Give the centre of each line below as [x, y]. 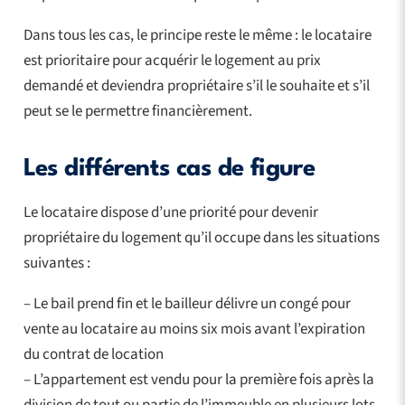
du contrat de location [93, 354]
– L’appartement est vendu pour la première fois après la [198, 379]
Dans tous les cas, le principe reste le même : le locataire [197, 35]
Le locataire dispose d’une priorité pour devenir [170, 212]
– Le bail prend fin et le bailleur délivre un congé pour [187, 303]
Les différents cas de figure [169, 169]
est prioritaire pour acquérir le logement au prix [172, 60]
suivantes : [57, 263]
